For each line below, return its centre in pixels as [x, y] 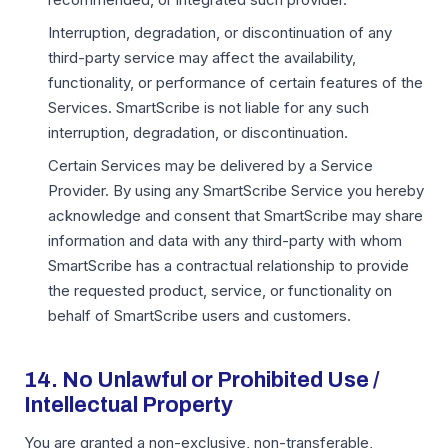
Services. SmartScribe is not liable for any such [208, 107]
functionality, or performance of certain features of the [235, 82]
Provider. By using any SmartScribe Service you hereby [236, 190]
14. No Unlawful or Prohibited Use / [201, 380]
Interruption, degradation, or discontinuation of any [220, 32]
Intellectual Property [128, 405]
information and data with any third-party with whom [225, 240]
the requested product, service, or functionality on [220, 290]
